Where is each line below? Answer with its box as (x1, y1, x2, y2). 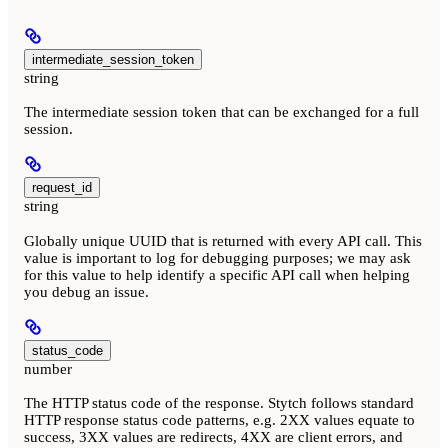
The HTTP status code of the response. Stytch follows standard (24, 394, 414, 411)
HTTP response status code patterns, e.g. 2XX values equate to (24, 411, 415, 428)
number (24, 360, 72, 377)
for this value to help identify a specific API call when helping (24, 266, 410, 283)
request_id (32, 180, 92, 196)
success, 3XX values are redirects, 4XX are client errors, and (24, 428, 403, 445)
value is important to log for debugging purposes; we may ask (24, 249, 411, 266)
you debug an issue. (24, 283, 149, 300)
